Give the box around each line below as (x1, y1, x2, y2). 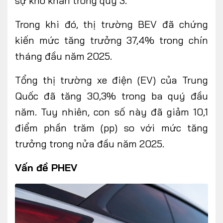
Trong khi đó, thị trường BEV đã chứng (15, 18, 208, 30)
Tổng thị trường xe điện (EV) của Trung (15, 74, 208, 86)
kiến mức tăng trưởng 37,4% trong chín (15, 34, 208, 46)
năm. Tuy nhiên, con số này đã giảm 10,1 (15, 106, 208, 118)
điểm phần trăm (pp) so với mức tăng (15, 121, 208, 134)
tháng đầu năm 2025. (15, 50, 112, 62)
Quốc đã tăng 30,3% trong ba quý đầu (15, 90, 208, 102)
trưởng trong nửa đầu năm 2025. (15, 137, 164, 150)
